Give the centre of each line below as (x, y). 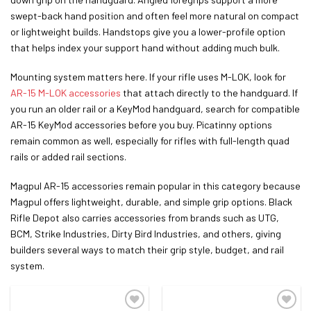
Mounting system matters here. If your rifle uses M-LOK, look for (148, 76)
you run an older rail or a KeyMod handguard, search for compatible (155, 108)
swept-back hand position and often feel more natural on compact (155, 16)
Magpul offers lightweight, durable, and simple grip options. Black (151, 201)
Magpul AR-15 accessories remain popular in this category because (155, 185)
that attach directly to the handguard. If (209, 92)
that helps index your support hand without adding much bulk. (145, 48)
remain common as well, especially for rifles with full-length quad (150, 140)
